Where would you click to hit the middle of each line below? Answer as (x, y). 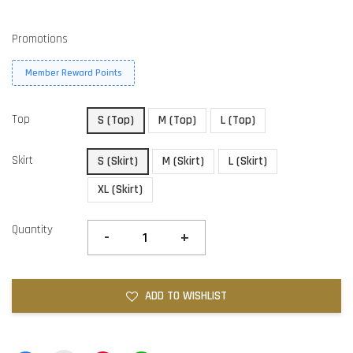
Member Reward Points (73, 73)
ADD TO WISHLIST (186, 296)
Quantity (32, 230)
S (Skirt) (118, 162)
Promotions (40, 39)
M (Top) (177, 121)
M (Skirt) (183, 162)
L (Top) (238, 121)
